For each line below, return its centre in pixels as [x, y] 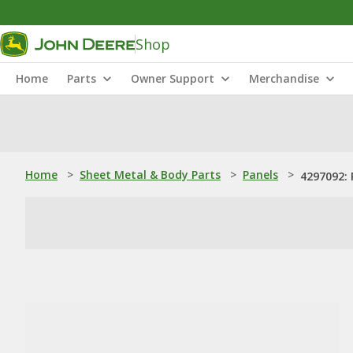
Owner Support [173, 78]
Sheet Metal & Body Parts [150, 175]
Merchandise [284, 78]
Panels [260, 175]
